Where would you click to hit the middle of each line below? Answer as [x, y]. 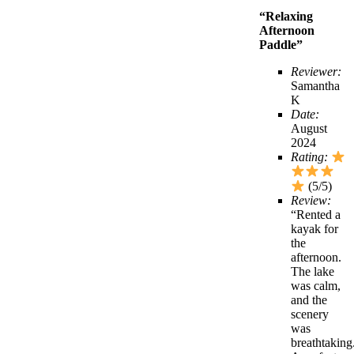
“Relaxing [286, 16]
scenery [310, 314]
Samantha [315, 85]
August [309, 128]
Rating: [309, 157]
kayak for [314, 228]
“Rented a [316, 214]
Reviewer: [316, 71]
